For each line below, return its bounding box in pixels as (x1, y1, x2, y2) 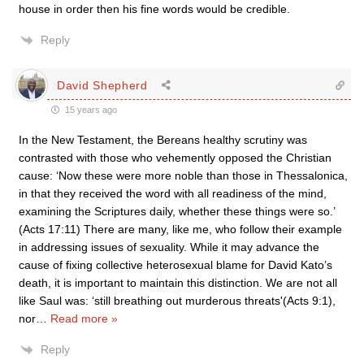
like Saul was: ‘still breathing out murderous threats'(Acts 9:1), (19, 294, 336, 307)
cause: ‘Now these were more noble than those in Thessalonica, (19, 169, 348, 182)
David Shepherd (57, 78, 148, 92)
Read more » (50, 312, 118, 325)
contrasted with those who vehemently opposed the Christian (19, 151, 331, 164)
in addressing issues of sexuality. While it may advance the (19, 240, 319, 253)
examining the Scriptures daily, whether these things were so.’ (19, 205, 335, 218)
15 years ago (63, 105, 117, 115)
